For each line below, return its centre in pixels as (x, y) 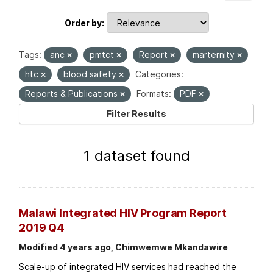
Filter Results (136, 114)
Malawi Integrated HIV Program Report (123, 213)
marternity (215, 55)
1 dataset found (136, 156)
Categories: (160, 74)
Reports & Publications (73, 94)
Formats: (154, 94)
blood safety (91, 74)
